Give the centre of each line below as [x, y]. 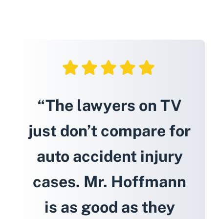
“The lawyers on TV [109, 106]
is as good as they [109, 207]
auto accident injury [109, 156]
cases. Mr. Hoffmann [109, 182]
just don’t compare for [109, 131]
